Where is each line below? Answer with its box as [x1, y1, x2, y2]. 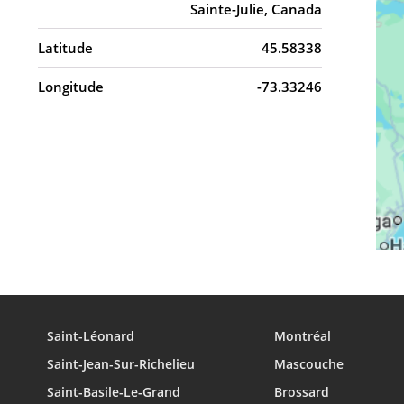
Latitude [38, 39, 93, 57]
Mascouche [274, 355, 344, 372]
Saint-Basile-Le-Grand [47, 383, 180, 400]
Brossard [274, 383, 329, 400]
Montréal [274, 327, 331, 344]
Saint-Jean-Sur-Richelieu [47, 355, 195, 372]
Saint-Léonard [47, 327, 134, 344]
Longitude [38, 78, 104, 96]
